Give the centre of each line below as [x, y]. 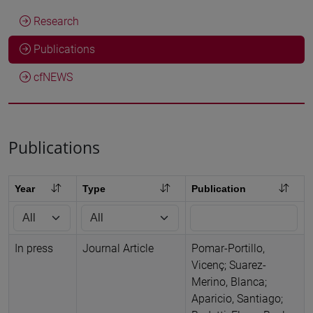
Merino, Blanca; [229, 282]
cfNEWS [52, 77]
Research [55, 21]
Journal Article [118, 248]
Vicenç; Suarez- [229, 265]
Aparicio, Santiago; [237, 298]
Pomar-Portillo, [228, 248]
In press [34, 248]
